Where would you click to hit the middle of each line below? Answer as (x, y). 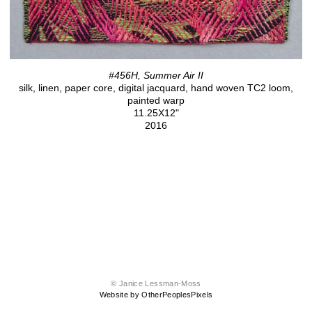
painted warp (156, 100)
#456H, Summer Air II (156, 75)
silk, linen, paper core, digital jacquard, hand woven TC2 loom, (156, 87)
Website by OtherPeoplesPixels (156, 295)
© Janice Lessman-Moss (156, 284)
